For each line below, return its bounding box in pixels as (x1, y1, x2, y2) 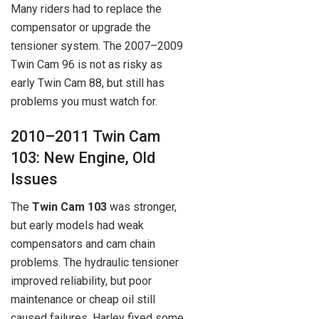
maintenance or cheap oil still (11, 293, 155, 307)
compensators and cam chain (11, 237, 155, 251)
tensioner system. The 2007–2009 (11, 38, 183, 53)
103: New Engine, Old (11, 149, 155, 167)
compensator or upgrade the (11, 20, 151, 34)
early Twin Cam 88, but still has (11, 75, 164, 90)
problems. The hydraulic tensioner (11, 256, 179, 270)
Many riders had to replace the (11, 1, 162, 16)
